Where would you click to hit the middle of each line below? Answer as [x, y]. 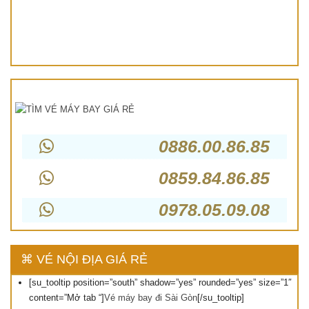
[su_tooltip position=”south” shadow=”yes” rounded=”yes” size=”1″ [160, 282]
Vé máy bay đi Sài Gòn [151, 297]
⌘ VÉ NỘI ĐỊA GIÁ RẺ [84, 259]
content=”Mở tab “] [67, 297]
